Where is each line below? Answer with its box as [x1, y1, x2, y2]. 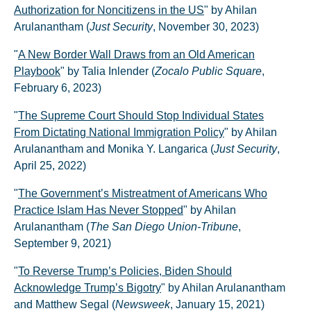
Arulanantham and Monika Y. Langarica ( [14, 143, 214, 155]
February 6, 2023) [14, 82, 101, 94]
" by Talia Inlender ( [60, 65, 155, 77]
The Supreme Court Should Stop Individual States [18, 110, 264, 121]
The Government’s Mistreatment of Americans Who [18, 187, 267, 199]
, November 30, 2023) [153, 21, 259, 33]
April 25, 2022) [14, 160, 86, 171]
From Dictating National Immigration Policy [14, 126, 224, 138]
